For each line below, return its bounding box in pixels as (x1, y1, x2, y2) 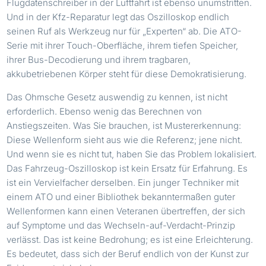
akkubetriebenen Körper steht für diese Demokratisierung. (7, 68, 247, 80)
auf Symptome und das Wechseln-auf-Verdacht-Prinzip (7, 219, 236, 231)
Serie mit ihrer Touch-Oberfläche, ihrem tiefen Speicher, (7, 39, 239, 51)
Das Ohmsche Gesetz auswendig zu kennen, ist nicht (7, 91, 228, 103)
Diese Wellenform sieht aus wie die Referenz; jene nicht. (7, 134, 243, 145)
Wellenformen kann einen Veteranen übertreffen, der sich (7, 205, 246, 217)
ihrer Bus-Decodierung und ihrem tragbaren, (7, 53, 191, 65)
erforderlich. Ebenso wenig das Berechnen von (7, 105, 202, 117)
